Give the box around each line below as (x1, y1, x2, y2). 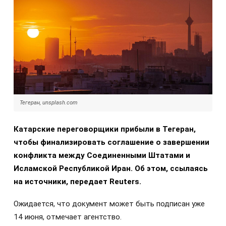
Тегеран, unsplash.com (20, 99, 78, 106)
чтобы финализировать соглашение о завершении (14, 137, 209, 147)
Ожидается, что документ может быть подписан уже (14, 199, 205, 208)
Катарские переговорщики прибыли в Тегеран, (14, 124, 196, 134)
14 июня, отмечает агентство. (14, 212, 122, 221)
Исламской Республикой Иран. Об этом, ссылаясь (14, 163, 208, 173)
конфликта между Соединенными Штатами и (14, 150, 190, 160)
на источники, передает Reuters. (14, 177, 141, 186)
